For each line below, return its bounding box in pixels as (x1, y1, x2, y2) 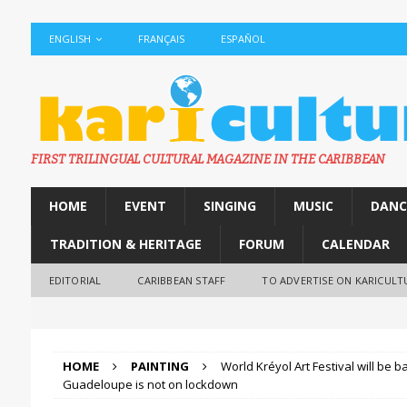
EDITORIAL (48, 273, 102, 287)
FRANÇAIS (137, 32, 184, 45)
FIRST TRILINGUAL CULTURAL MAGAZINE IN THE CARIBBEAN (30, 152, 385, 167)
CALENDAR (321, 235, 390, 253)
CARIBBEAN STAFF (137, 273, 226, 287)
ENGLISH (48, 32, 91, 45)
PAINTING (130, 358, 189, 374)
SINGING (203, 197, 256, 214)
